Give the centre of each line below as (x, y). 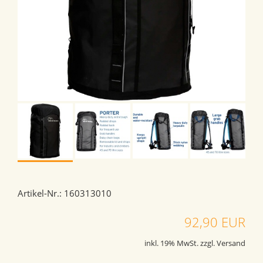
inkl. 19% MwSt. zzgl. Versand (195, 244)
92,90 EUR (215, 222)
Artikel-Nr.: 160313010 (65, 193)
